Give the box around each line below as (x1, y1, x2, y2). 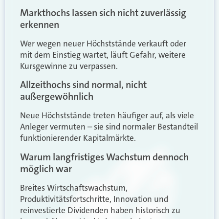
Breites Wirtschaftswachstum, (20, 182, 128, 193)
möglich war (20, 162, 72, 175)
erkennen (20, 18, 59, 31)
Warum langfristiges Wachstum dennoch (20, 150, 189, 163)
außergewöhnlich (20, 90, 93, 103)
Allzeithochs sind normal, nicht (20, 78, 147, 91)
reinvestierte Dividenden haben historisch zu (20, 204, 180, 216)
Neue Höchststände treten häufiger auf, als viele (20, 110, 194, 121)
